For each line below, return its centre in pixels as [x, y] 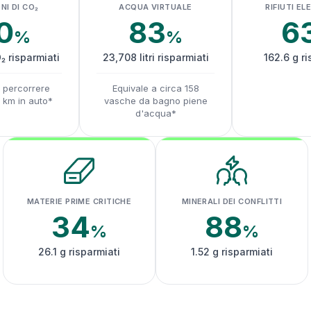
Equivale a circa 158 [155, 88]
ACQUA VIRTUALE [155, 7]
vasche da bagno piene [155, 101]
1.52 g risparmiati [232, 252]
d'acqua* [155, 113]
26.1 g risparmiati [79, 252]
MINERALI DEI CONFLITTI [232, 201]
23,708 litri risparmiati [155, 57]
